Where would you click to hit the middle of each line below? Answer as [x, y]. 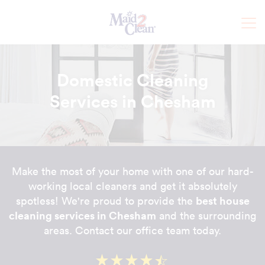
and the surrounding [206, 216]
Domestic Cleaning [132, 80]
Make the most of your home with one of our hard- [132, 171]
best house [222, 201]
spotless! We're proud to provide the [106, 201]
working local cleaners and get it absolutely [132, 186]
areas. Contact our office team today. [132, 230]
